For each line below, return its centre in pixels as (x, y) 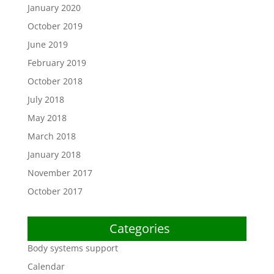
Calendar (46, 266)
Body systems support (72, 248)
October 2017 (55, 191)
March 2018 (51, 136)
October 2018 (55, 81)
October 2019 (55, 26)
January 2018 (54, 154)
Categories (140, 228)
